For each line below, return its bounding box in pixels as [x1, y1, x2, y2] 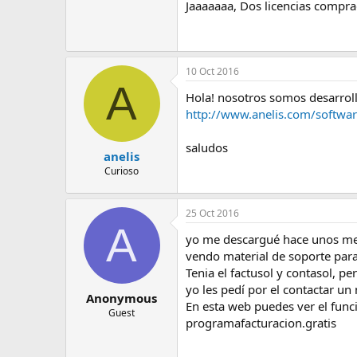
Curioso [104, 163, 139, 178]
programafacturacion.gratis [186, 315, 336, 331]
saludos [186, 139, 228, 155]
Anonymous [86, 289, 157, 306]
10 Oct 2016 [186, 65, 239, 78]
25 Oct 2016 [186, 206, 239, 220]
